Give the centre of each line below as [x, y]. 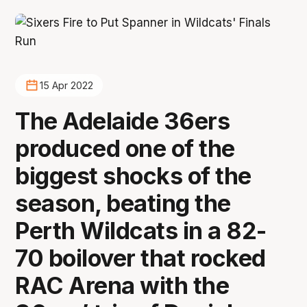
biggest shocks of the [133, 175]
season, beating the [123, 203]
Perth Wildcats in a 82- [141, 230]
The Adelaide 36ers [123, 121]
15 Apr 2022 [66, 86]
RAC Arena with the [122, 285]
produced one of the [125, 148]
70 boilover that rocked [140, 258]
